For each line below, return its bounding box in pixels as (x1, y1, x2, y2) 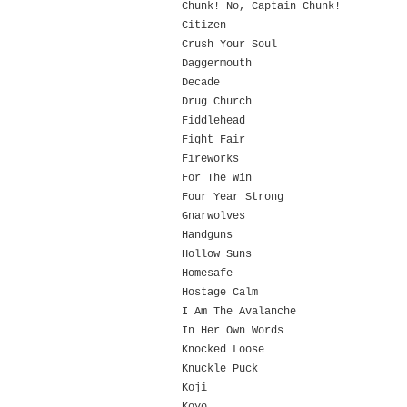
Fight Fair (182, 134, 245, 146)
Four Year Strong (182, 191, 283, 203)
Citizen (182, 19, 226, 32)
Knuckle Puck (182, 362, 258, 375)
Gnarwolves (182, 210, 245, 223)
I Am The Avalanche (182, 305, 296, 318)
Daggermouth (182, 57, 252, 70)
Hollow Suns (182, 248, 252, 261)
